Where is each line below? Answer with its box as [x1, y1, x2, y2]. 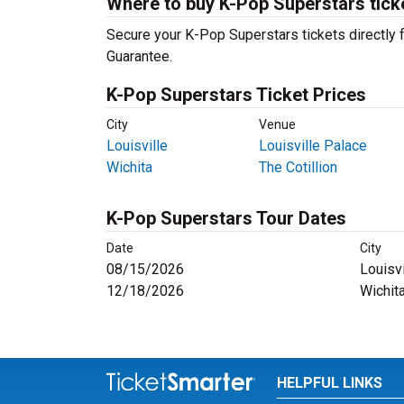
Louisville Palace [258, 137, 367, 154]
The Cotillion [258, 159, 337, 176]
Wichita [106, 159, 152, 176]
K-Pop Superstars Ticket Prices [106, 84, 366, 106]
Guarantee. [106, 48, 172, 65]
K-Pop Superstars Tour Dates [106, 207, 346, 229]
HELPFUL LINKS [276, 374, 382, 391]
